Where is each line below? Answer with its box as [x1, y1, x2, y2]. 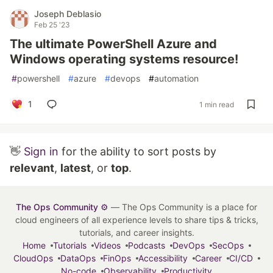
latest [60, 161, 91, 174]
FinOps [102, 253, 131, 263]
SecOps [211, 240, 244, 250]
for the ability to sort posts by [58, 145, 216, 158]
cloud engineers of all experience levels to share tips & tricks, [15, 214, 258, 225]
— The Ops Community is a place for [108, 202, 257, 212]
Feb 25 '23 [34, 20, 70, 29]
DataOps [60, 253, 96, 263]
